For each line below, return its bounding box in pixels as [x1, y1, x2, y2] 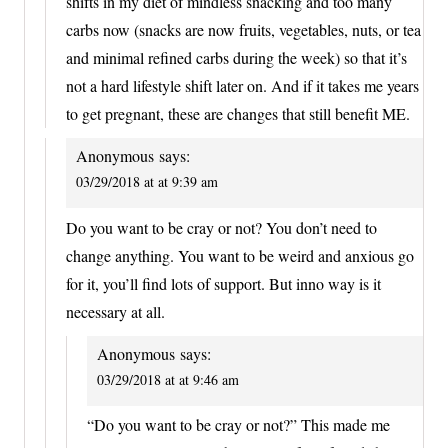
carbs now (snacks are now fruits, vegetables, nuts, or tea [66, 19, 421, 41]
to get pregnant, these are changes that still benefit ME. [66, 103, 410, 125]
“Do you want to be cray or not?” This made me [87, 414, 390, 436]
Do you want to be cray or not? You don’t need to [66, 216, 377, 238]
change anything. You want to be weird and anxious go [66, 244, 414, 266]
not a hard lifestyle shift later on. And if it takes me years [66, 75, 419, 97]
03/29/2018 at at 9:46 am [97, 369, 239, 389]
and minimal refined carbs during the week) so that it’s [66, 47, 407, 69]
